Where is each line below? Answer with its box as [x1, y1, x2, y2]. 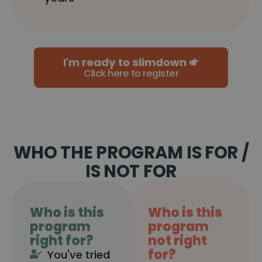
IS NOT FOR [85, 158, 177, 183]
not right [148, 232, 208, 250]
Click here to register [84, 66, 178, 80]
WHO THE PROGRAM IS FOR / [13, 140, 249, 164]
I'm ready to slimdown [63, 54, 187, 70]
